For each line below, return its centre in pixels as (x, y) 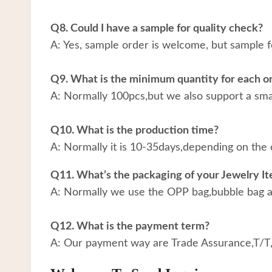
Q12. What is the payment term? (130, 226)
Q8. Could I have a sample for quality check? (157, 28)
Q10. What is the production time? (134, 130)
